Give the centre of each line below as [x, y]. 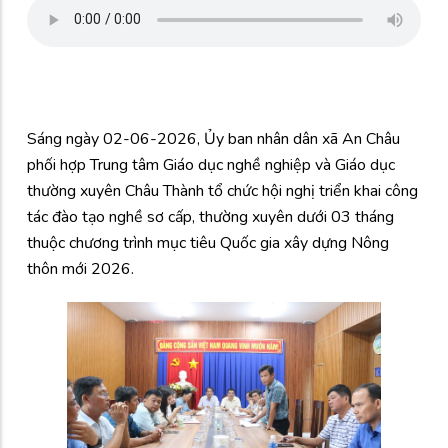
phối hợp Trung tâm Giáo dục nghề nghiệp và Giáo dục [211, 164]
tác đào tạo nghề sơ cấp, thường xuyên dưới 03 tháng [210, 216]
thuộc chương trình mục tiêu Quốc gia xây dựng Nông [208, 242]
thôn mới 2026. [82, 268]
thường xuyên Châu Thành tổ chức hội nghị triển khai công [222, 190]
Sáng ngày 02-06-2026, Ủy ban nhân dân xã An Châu [213, 138]
